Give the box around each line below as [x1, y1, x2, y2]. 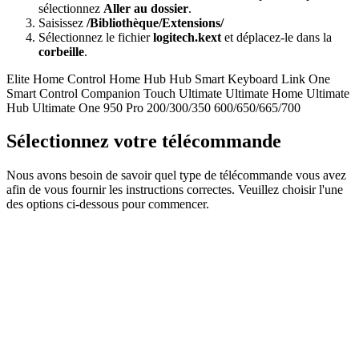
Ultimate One [32, 100, 100, 115]
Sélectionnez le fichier [38, 30, 153, 44]
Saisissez [38, 15, 87, 30]
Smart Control [6, 86, 78, 100]
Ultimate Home [225, 86, 303, 100]
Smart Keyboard [195, 71, 278, 86]
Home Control [33, 71, 106, 86]
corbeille [38, 44, 84, 58]
